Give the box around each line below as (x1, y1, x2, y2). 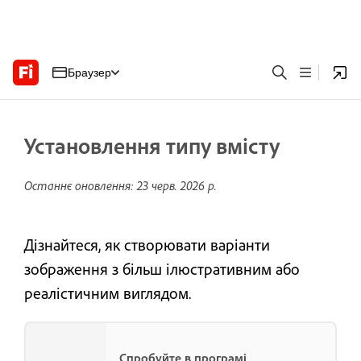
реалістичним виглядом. (24, 283, 191, 303)
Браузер (68, 65, 111, 79)
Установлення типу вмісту (24, 131, 280, 160)
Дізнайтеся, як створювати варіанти (24, 234, 270, 255)
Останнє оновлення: (24, 177, 137, 193)
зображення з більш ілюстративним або (24, 259, 300, 279)
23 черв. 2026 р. (137, 177, 217, 193)
